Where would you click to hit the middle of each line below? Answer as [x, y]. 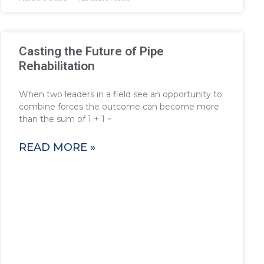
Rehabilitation [57, 66]
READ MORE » [57, 148]
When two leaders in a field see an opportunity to [120, 95]
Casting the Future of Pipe [91, 52]
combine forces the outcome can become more [119, 107]
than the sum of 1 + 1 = [65, 119]
